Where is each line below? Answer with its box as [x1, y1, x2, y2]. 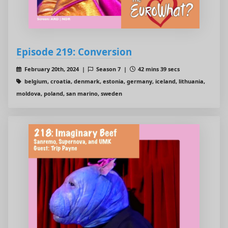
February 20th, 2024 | [22, 65, 88, 73]
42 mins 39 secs [136, 65, 180, 73]
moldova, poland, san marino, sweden [16, 90, 122, 98]
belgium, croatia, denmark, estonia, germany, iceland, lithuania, [22, 77, 205, 85]
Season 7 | [94, 65, 130, 73]
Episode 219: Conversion [16, 45, 132, 59]
